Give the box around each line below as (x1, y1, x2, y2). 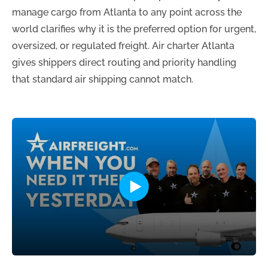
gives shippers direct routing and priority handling (12, 56, 236, 68)
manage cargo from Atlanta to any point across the (12, 6, 242, 18)
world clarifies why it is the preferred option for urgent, (12, 23, 256, 35)
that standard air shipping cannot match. (12, 73, 193, 85)
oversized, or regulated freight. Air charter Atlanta (12, 39, 234, 51)
